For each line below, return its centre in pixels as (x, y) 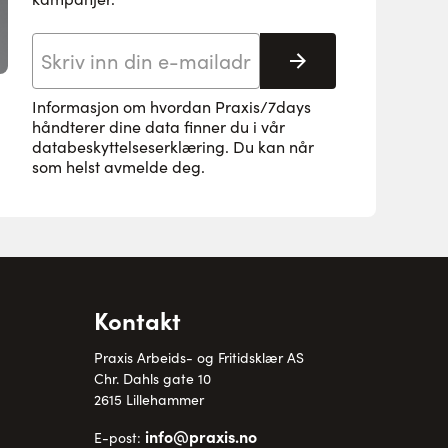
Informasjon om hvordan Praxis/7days (171, 106)
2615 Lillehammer (149, 399)
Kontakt (137, 319)
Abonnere (342, 67)
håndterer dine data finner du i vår (158, 126)
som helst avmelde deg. (118, 166)
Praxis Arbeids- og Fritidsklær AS (199, 357)
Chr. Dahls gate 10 (152, 378)
